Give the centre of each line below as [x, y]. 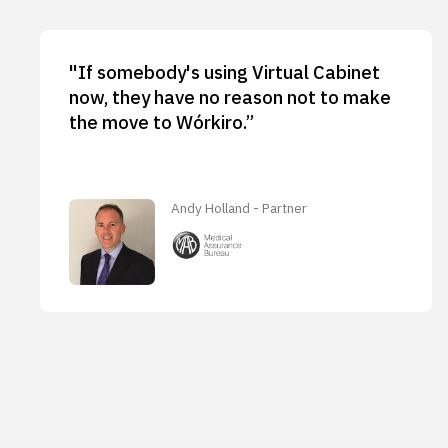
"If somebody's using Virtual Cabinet [224, 72]
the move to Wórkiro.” [161, 122]
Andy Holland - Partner [239, 207]
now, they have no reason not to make [229, 97]
